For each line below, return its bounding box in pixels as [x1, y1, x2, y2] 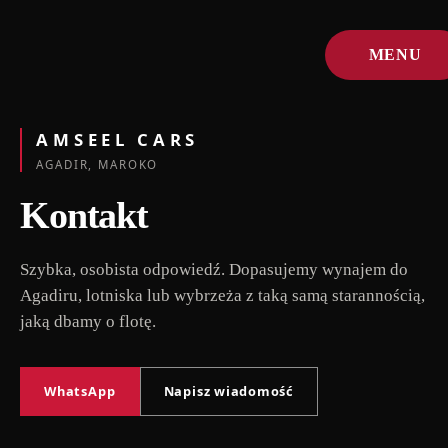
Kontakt [20, 194, 148, 237]
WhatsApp [44, 382, 116, 401]
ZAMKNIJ [354, 96, 436, 113]
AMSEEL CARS [36, 128, 200, 151]
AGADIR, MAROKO [36, 157, 159, 173]
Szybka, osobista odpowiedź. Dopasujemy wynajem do [20, 259, 408, 279]
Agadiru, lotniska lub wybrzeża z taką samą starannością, [20, 285, 425, 305]
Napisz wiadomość [163, 382, 295, 401]
